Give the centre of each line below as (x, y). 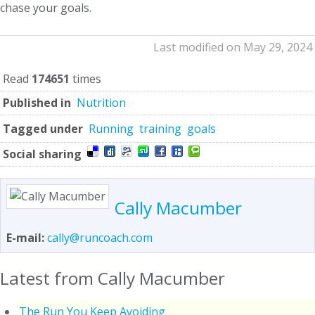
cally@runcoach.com (100, 237)
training (160, 128)
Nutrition (101, 102)
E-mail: (27, 237)
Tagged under (43, 128)
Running (111, 128)
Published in (37, 102)
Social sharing (42, 154)
